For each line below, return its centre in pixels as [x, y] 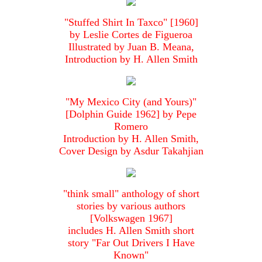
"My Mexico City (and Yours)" [131, 102]
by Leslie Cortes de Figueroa [131, 35]
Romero [131, 127]
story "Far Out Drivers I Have [131, 243]
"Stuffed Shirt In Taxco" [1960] [131, 23]
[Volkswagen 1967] [131, 218]
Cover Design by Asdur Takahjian [131, 151]
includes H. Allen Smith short [131, 231]
